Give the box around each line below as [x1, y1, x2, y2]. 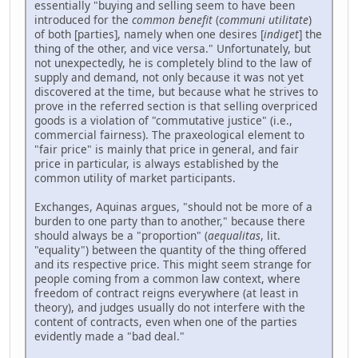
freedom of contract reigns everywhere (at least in [34, 285, 298, 301]
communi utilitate [219, 12, 308, 28]
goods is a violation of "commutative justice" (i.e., [34, 113, 292, 129]
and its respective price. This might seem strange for [34, 257, 312, 272]
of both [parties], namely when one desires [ [34, 26, 264, 42]
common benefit [132, 12, 213, 28]
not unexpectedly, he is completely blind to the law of [34, 55, 312, 71]
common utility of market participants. [34, 170, 236, 186]
